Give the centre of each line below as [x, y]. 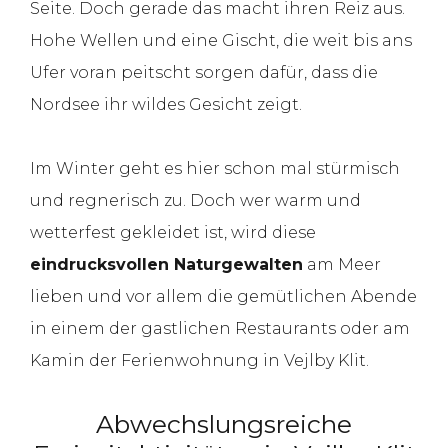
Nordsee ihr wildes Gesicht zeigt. [166, 104]
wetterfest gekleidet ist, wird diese [173, 232]
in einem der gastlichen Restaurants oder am [220, 328]
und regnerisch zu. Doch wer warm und [195, 200]
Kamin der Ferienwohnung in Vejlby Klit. [199, 360]
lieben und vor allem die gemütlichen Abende [223, 296]
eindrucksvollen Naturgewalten [166, 264]
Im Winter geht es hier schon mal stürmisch [215, 168]
